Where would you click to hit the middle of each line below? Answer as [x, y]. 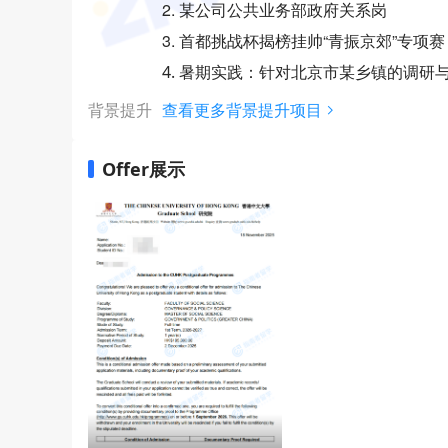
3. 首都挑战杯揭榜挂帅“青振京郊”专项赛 [303, 40]
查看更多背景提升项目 [242, 110]
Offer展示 [143, 169]
